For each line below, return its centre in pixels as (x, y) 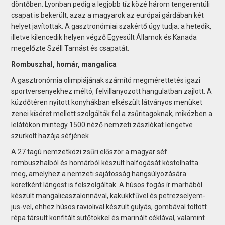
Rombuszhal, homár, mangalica (64, 65)
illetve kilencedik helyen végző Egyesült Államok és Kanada (104, 37)
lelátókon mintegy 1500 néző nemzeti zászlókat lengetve (102, 125)
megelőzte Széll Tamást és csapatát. (70, 48)
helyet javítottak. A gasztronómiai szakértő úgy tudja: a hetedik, (111, 26)
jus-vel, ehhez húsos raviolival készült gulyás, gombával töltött (109, 207)
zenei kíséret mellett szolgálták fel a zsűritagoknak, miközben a (112, 114)
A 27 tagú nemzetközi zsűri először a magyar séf (89, 152)
